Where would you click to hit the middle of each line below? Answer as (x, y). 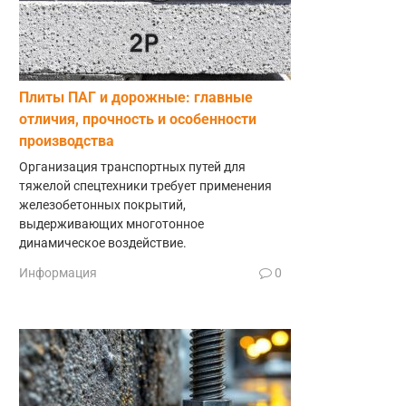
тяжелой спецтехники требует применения (145, 186)
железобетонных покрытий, (102, 205)
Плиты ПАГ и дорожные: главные (136, 97)
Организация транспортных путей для (132, 167)
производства (67, 140)
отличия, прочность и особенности (138, 119)
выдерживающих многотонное (111, 224)
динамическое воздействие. (103, 243)
